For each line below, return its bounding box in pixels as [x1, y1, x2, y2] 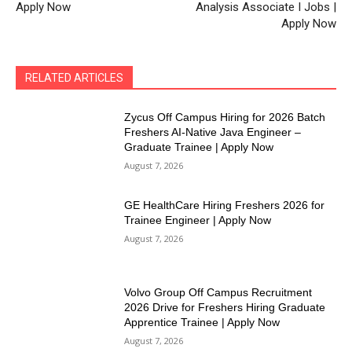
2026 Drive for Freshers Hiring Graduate [124, 301, 326, 314]
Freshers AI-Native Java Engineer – [124, 126, 302, 139]
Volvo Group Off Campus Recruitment [124, 286, 313, 299]
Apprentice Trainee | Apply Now [124, 316, 280, 329]
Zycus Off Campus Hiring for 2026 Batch [124, 111, 326, 124]
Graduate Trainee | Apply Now [124, 141, 274, 154]
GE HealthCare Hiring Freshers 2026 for [124, 198, 325, 211]
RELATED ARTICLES [25, 71, 123, 85]
